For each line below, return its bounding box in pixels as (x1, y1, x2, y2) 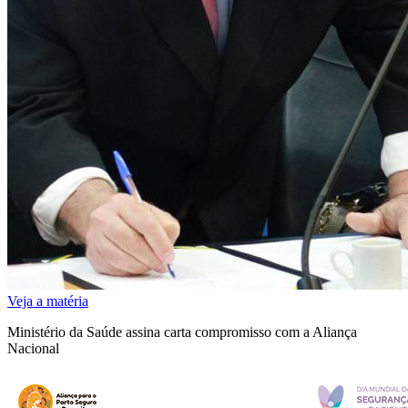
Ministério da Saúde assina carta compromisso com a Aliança (7, 324, 357, 341)
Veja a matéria (7, 293, 88, 310)
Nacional (7, 341, 59, 357)
